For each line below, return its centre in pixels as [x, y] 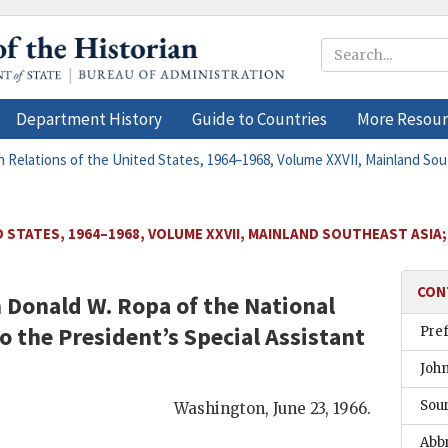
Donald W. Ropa [89, 305]
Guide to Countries [259, 119]
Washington [220, 408]
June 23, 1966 [320, 408]
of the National [253, 305]
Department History [89, 119]
